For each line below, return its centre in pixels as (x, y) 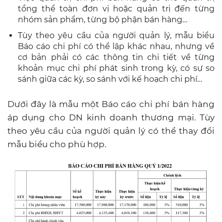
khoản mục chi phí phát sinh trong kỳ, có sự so (116, 68)
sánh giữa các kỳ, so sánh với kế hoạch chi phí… (110, 79)
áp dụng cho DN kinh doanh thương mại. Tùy (111, 117)
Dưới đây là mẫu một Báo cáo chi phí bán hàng (111, 104)
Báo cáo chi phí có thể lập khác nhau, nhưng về (116, 46)
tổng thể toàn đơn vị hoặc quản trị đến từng (116, 8)
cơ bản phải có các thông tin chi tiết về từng (116, 57)
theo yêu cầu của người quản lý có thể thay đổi (111, 131)
